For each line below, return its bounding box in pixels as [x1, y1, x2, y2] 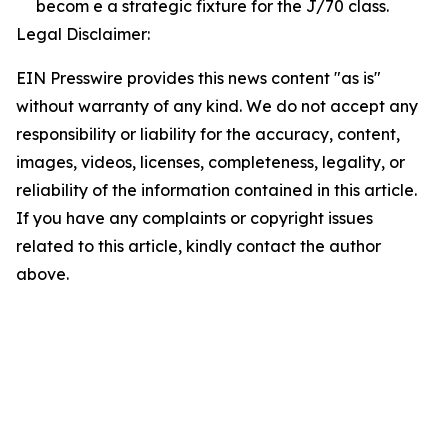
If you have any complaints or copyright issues [16, 208, 373, 228]
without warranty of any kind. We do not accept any [16, 96, 418, 116]
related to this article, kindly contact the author [16, 236, 381, 256]
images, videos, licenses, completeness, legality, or [16, 152, 405, 172]
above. [16, 264, 69, 284]
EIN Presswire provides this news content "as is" [16, 68, 381, 88]
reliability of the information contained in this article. [16, 180, 417, 200]
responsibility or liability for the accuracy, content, [16, 124, 400, 144]
